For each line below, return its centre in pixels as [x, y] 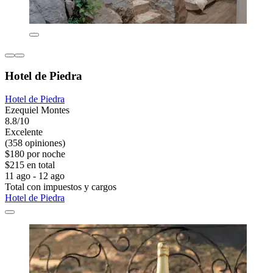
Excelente [24, 132]
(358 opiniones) [35, 143]
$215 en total [30, 165]
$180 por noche [35, 154]
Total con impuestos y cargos [61, 187]
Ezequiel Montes [37, 110]
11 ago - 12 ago [35, 176]
